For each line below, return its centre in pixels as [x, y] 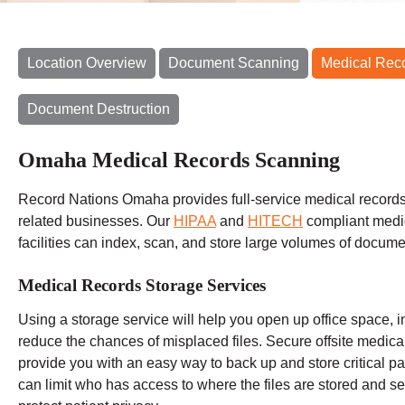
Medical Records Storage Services [142, 285]
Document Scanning [234, 62]
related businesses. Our [96, 221]
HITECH [275, 221]
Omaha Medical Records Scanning [179, 160]
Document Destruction [99, 108]
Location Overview [87, 62]
